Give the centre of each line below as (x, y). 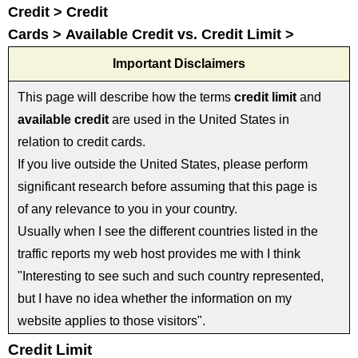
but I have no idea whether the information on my (155, 299)
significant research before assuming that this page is (167, 187)
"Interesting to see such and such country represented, (171, 276)
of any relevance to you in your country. (127, 209)
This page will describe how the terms (126, 97)
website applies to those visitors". (111, 321)
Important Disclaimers (179, 64)
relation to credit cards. (82, 142)
